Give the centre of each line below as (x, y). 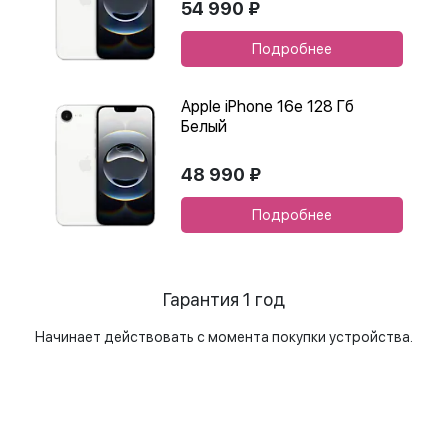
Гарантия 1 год (224, 299)
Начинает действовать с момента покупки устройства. (224, 337)
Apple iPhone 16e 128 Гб (267, 106)
